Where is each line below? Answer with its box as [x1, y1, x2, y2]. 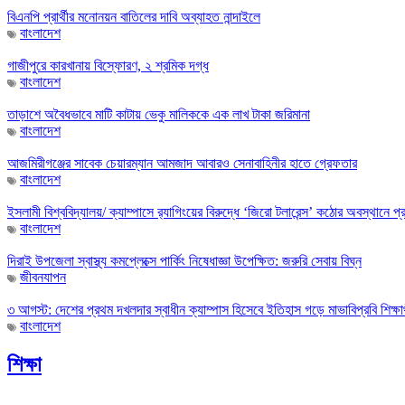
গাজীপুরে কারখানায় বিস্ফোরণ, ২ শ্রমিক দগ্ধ [7, 58, 209, 74]
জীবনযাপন [20, 269, 66, 286]
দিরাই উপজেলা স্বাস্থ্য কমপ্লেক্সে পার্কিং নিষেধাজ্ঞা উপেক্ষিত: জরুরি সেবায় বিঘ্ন [7, 253, 362, 269]
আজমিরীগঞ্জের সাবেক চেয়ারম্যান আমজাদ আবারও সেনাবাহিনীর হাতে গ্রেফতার [7, 155, 357, 172]
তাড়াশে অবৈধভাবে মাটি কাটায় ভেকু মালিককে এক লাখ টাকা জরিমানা [7, 107, 310, 123]
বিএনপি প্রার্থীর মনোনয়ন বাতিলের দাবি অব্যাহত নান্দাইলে [7, 9, 260, 25]
